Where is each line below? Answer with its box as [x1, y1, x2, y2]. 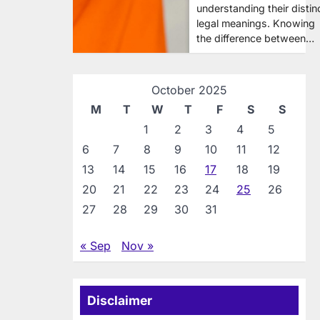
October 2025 [151, 83, 227, 97]
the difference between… [196, 32, 314, 44]
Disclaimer [87, 293, 152, 308]
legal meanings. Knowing [196, 17, 315, 29]
